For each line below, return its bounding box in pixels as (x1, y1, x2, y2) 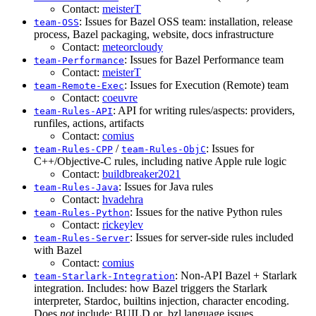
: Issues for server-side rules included (130, 231, 293, 244)
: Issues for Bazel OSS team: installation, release (79, 16, 293, 28)
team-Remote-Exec (34, 80, 124, 92)
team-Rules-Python (34, 207, 130, 219)
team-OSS (34, 17, 79, 28)
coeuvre (102, 92, 138, 104)
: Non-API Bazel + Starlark (175, 269, 297, 282)
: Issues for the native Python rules (130, 206, 282, 219)
